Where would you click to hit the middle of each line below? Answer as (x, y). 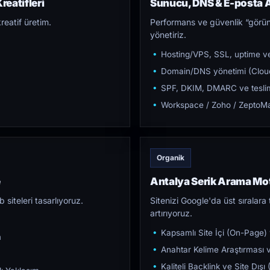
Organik (171, 158)
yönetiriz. (168, 35)
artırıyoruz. (171, 213)
